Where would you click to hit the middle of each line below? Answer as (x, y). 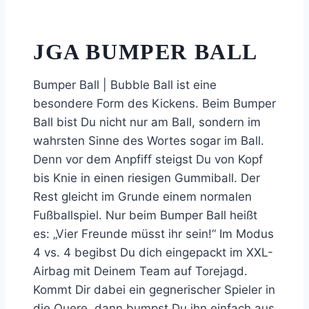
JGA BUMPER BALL (146, 51)
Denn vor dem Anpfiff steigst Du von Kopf (148, 160)
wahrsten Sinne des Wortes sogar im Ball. (149, 141)
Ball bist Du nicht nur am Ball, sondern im (147, 122)
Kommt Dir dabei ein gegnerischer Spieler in (154, 290)
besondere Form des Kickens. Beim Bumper (154, 104)
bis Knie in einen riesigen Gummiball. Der (147, 178)
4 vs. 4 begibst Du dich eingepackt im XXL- (153, 253)
